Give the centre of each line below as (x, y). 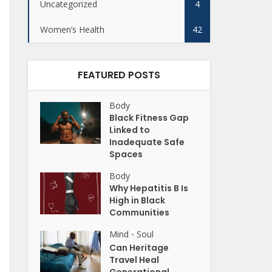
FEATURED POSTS (119, 75)
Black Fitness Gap (149, 118)
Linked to (130, 130)
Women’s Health (72, 29)
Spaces (127, 154)
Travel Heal (134, 260)
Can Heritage (139, 248)
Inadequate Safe (147, 142)
